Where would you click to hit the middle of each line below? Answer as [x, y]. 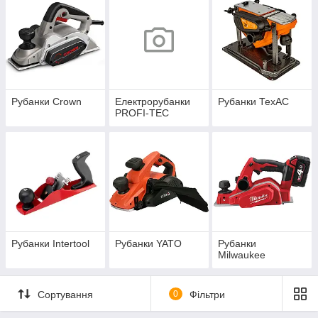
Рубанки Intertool [50, 244]
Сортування [65, 294]
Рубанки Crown [46, 102]
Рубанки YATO [148, 244]
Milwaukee [242, 255]
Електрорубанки [152, 102]
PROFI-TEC [142, 113]
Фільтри [207, 294]
